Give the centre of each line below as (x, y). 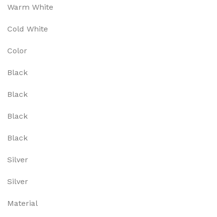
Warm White (30, 7)
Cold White (28, 29)
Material (23, 203)
